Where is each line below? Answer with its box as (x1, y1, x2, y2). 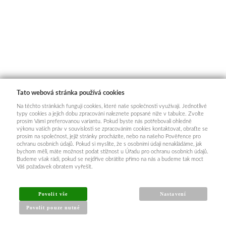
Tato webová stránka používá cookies (16, 89, 125, 96)
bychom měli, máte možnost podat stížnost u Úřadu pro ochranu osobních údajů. (16, 149, 208, 154)
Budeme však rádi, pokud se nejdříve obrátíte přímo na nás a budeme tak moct (16, 156, 203, 162)
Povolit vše (38, 191, 68, 197)
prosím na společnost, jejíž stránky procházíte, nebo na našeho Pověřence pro (16, 134, 201, 139)
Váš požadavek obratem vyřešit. (16, 164, 93, 169)
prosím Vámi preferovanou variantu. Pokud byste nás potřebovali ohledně (16, 119, 192, 124)
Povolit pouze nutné (26, 205, 80, 210)
